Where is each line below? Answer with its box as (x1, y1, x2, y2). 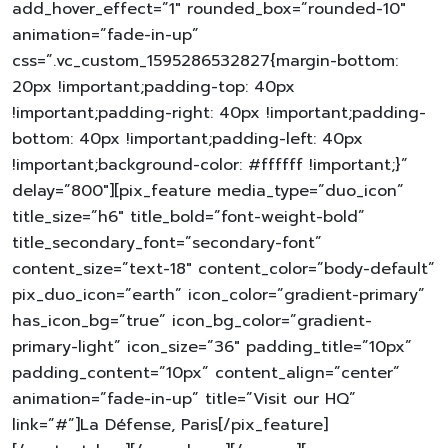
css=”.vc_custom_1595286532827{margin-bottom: (12, 48, 398, 73)
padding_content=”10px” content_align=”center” (12, 360, 400, 385)
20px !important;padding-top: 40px (12, 74, 295, 99)
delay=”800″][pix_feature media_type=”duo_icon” (12, 178, 404, 203)
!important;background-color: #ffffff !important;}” (12, 152, 408, 177)
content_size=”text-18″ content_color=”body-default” (12, 256, 435, 281)
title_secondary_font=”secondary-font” (12, 230, 322, 255)
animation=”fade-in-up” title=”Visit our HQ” (12, 386, 356, 411)
